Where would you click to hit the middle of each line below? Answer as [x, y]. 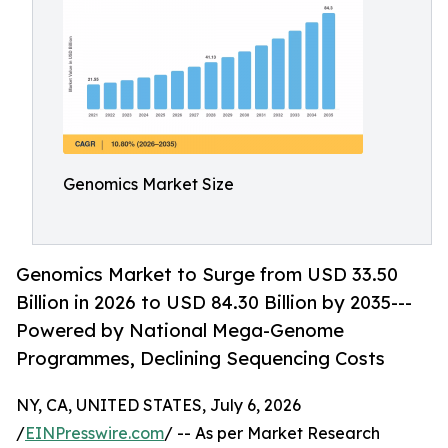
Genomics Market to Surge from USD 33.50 [207, 274]
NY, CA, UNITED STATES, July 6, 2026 [158, 405]
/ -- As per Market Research [272, 433]
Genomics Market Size [148, 184]
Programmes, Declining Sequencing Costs [200, 358]
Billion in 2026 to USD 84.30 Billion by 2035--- [214, 302]
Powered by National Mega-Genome [180, 330]
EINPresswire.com [94, 433]
